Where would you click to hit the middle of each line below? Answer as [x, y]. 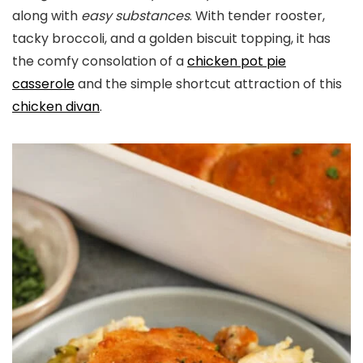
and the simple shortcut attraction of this [208, 84]
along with [47, 16]
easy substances [135, 16]
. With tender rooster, [257, 16]
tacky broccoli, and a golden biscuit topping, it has [171, 38]
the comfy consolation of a [100, 61]
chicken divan [56, 107]
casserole [43, 84]
